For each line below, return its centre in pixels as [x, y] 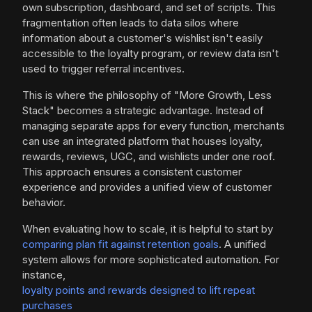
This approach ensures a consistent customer [132, 172]
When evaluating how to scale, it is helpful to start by [148, 229]
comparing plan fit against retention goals [120, 244]
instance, [44, 275]
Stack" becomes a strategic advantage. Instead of [143, 111]
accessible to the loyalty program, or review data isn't [150, 54]
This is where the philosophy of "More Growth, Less [147, 95]
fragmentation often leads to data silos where [131, 23]
